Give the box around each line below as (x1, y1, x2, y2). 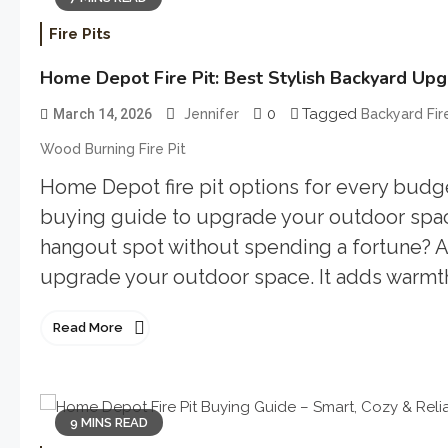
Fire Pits (49, 24, 111, 43)
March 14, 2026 (53, 105, 152, 122)
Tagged (302, 104, 361, 123)
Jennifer (184, 105, 239, 122)
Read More (53, 319, 123, 335)
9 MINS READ (70, 414, 148, 430)
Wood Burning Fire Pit (40, 140, 186, 157)
